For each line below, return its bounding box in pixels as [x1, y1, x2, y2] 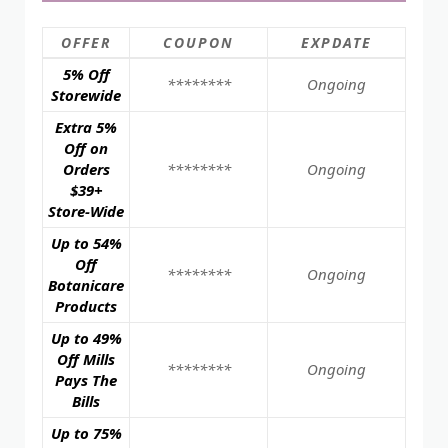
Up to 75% [50, 422, 122, 443]
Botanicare [48, 274, 124, 295]
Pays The [55, 369, 117, 390]
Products [55, 295, 117, 316]
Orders [62, 158, 110, 179]
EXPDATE [301, 32, 372, 52]
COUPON [163, 32, 234, 52]
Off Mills [57, 348, 115, 369]
